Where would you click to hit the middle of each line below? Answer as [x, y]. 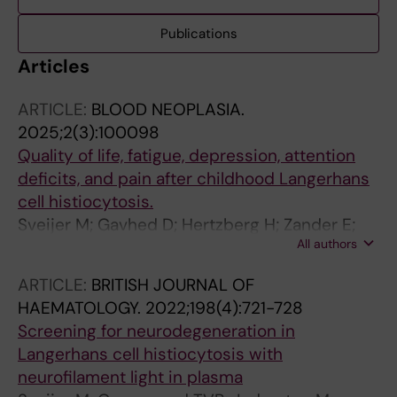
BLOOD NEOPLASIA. [168, 109]
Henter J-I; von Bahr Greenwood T [150, 248]
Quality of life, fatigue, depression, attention [187, 156]
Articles [54, 66]
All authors [327, 244]
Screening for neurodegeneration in [156, 331]
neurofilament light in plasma [130, 377]
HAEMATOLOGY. [82, 308]
